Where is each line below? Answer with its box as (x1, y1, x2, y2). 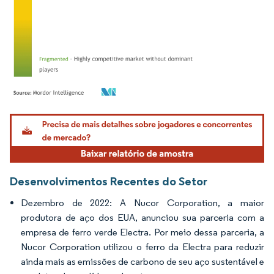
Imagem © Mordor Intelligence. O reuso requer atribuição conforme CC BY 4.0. (15, 110, 261, 120)
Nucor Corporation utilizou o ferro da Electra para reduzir (21, 240, 264, 253)
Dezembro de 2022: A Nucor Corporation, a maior (21, 196, 264, 209)
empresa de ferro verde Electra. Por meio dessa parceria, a (21, 226, 264, 238)
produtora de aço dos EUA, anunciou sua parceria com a (21, 211, 264, 223)
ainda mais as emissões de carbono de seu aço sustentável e (21, 255, 264, 267)
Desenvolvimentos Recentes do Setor (10, 173, 207, 188)
